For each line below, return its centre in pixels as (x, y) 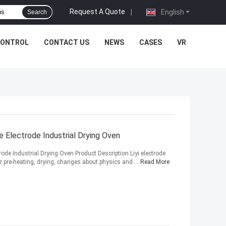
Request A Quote (97, 11)
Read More (155, 162)
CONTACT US (67, 42)
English (172, 12)
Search (37, 12)
